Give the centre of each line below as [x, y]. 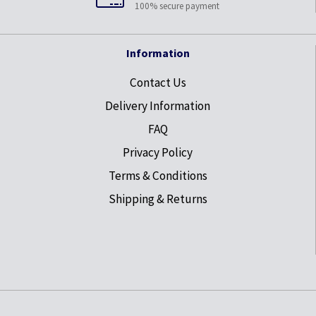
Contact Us [158, 82]
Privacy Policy [158, 152]
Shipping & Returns [158, 199]
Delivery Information [158, 105]
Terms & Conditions [158, 175]
